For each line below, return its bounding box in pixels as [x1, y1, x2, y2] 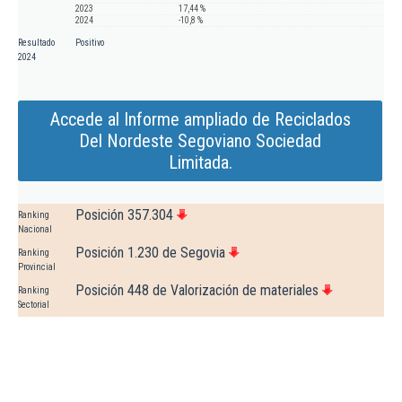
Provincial [18, 262, 56, 273]
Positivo [75, 38, 104, 48]
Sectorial [18, 300, 49, 310]
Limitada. [168, 152, 232, 174]
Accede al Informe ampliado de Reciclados [49, 109, 351, 131]
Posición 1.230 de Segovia [75, 244, 225, 262]
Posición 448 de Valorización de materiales [75, 282, 319, 300]
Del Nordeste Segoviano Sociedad [79, 130, 321, 153]
